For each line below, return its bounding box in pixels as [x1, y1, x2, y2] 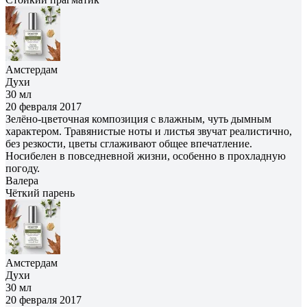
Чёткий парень [5, 186, 75, 199]
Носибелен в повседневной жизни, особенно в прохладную [5, 149, 286, 162]
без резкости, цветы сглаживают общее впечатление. [5, 137, 252, 149]
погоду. [5, 162, 40, 174]
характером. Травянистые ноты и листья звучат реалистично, [5, 125, 292, 137]
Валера [5, 174, 38, 186]
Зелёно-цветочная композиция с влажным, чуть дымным [5, 112, 271, 125]
